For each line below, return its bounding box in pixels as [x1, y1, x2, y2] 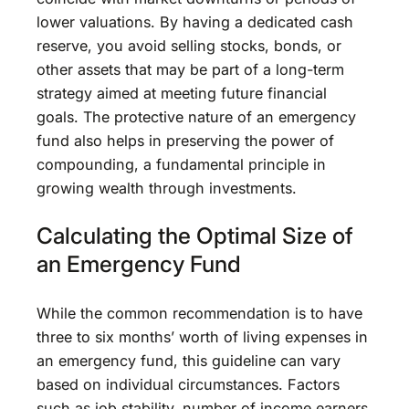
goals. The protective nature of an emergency [37, 107, 356, 126]
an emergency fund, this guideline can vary [37, 351, 341, 370]
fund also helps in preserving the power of [37, 131, 334, 150]
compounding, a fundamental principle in [37, 154, 326, 173]
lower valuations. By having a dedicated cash [37, 12, 353, 31]
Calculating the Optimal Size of [37, 222, 353, 250]
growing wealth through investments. [37, 178, 297, 197]
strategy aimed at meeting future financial [37, 83, 327, 102]
